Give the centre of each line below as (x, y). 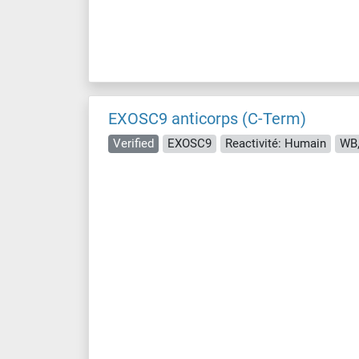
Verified (133, 143)
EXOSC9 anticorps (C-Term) (207, 119)
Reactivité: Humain (276, 143)
